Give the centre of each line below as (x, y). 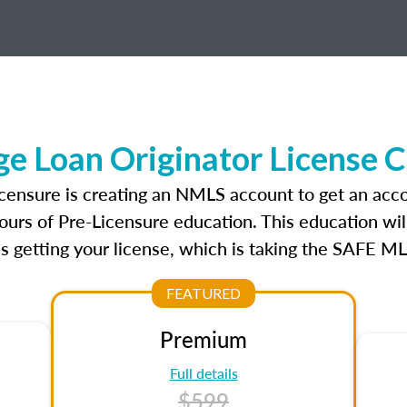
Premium (203, 339)
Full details (203, 373)
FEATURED (203, 293)
